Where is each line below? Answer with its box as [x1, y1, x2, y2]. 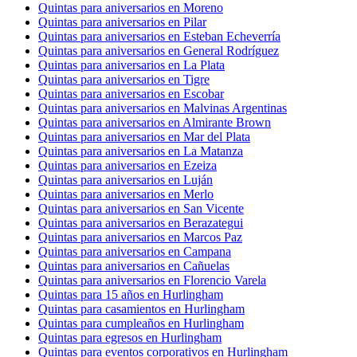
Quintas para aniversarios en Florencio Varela [38, 273, 266, 288]
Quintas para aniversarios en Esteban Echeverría [38, 29, 280, 44]
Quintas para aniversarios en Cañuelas [38, 259, 229, 273]
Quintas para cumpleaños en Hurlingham [38, 316, 244, 331]
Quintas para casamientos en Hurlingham [38, 302, 245, 316]
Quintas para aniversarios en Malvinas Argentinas [38, 101, 287, 116]
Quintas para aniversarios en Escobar [38, 87, 224, 101]
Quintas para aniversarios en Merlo [38, 187, 214, 202]
